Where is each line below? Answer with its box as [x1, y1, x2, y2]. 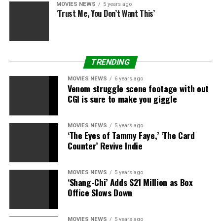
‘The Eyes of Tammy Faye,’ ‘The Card [67, 129, 195, 142]
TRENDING [90, 57, 131, 67]
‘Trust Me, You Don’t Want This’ [56, 7, 155, 19]
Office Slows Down [67, 186, 132, 199]
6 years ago [114, 75, 143, 82]
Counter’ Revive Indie [67, 139, 143, 152]
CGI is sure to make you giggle [67, 92, 177, 105]
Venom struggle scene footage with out [67, 82, 209, 95]
